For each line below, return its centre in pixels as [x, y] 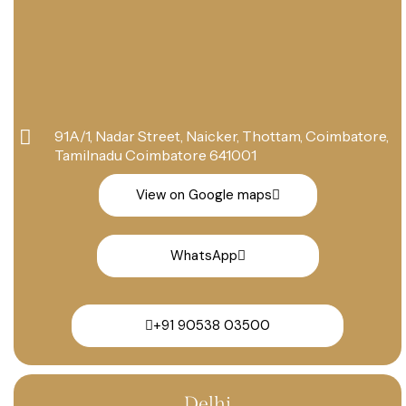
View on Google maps [203, 194]
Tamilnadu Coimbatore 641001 [155, 155]
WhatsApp [203, 255]
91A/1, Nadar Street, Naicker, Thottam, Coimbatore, [221, 135]
